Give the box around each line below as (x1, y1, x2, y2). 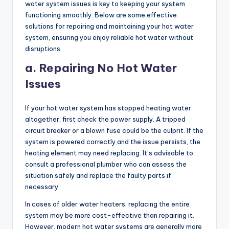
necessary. (25, 182, 60, 191)
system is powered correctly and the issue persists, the (25, 138, 200, 146)
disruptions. (25, 44, 62, 53)
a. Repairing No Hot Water (25, 61, 177, 76)
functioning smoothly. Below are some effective (25, 11, 177, 19)
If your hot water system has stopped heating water (25, 104, 191, 112)
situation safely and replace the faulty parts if (25, 171, 171, 180)
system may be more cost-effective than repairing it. (25, 211, 194, 220)
